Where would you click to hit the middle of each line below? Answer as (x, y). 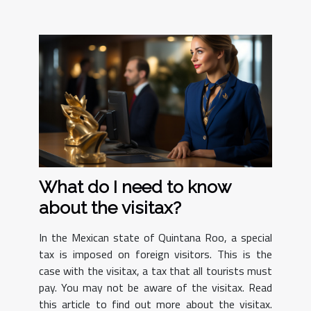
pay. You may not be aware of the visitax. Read (155, 287)
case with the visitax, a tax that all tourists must (155, 270)
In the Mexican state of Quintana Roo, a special (155, 237)
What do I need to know (135, 186)
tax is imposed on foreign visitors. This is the (155, 254)
